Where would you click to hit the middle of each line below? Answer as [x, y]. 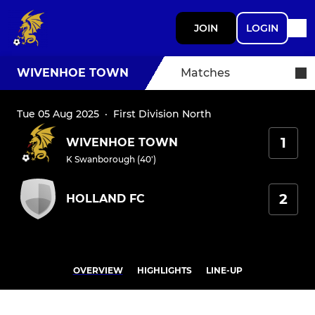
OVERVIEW [98, 270]
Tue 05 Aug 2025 [58, 114]
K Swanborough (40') [111, 159]
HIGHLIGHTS [164, 270]
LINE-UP [224, 270]
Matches [205, 73]
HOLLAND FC [105, 199]
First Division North [162, 114]
